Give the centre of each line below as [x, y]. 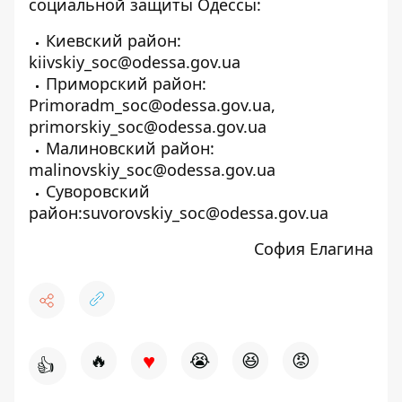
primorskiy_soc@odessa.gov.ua [148, 127]
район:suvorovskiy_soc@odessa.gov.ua [179, 213]
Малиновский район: [130, 148]
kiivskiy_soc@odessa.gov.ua [135, 62]
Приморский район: [126, 83]
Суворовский [98, 191]
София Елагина [314, 249]
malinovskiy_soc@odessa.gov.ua [152, 170]
